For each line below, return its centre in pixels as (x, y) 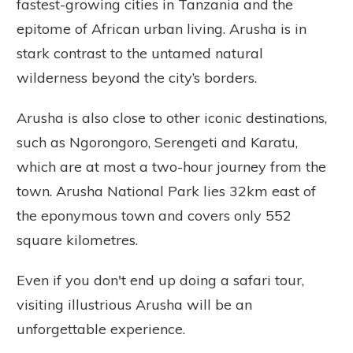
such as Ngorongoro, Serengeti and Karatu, (157, 142)
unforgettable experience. (103, 329)
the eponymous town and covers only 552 (154, 215)
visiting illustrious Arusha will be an (134, 304)
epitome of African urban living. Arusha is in (162, 28)
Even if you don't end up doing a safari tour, (160, 280)
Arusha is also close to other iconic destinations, (172, 117)
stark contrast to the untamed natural (140, 53)
